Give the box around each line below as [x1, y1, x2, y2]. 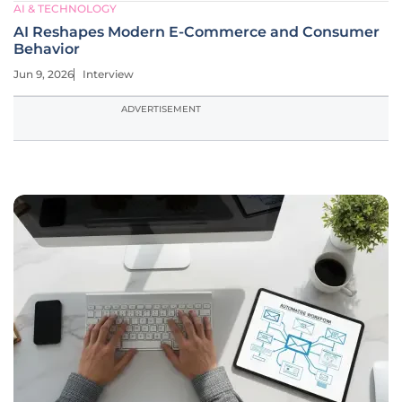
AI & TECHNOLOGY [13, 2, 117, 15]
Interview [83, 67, 134, 81]
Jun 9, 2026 [13, 67, 74, 81]
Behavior [13, 40, 80, 57]
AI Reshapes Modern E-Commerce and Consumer [13, 23, 380, 40]
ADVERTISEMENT [121, 103, 201, 115]
